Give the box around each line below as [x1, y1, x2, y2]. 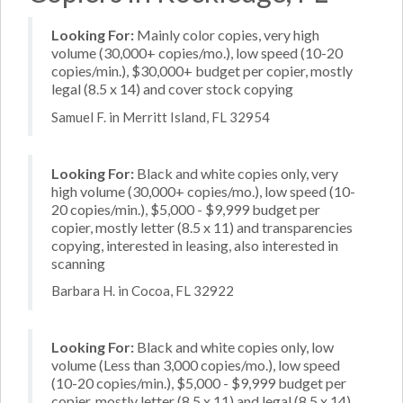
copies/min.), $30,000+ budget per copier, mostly [51, 62, 353, 79]
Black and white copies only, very [134, 164, 338, 182]
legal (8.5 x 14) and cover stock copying [51, 80, 293, 97]
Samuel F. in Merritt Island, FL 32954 [51, 108, 270, 125]
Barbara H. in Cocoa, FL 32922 [51, 282, 234, 299]
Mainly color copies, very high [134, 26, 319, 43]
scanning [51, 254, 105, 272]
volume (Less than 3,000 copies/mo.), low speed [51, 356, 340, 373]
